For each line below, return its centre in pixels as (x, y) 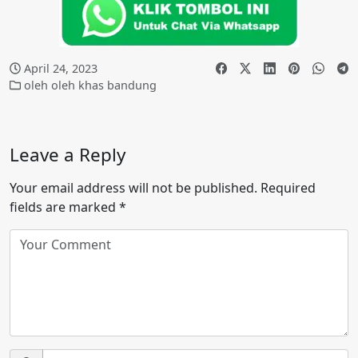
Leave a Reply (68, 154)
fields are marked (64, 207)
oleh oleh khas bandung (91, 85)
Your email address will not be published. (133, 187)
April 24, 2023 (61, 68)
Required (286, 187)
